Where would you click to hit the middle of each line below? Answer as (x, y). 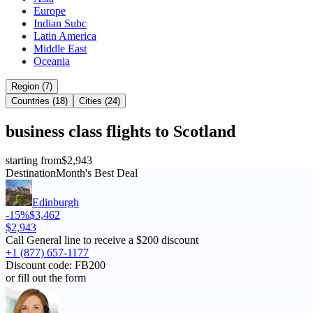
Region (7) (32, 86)
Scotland (204, 131)
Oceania (52, 61)
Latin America (65, 36)
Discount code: (40, 265)
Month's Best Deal (97, 173)
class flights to (119, 131)
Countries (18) (39, 101)
